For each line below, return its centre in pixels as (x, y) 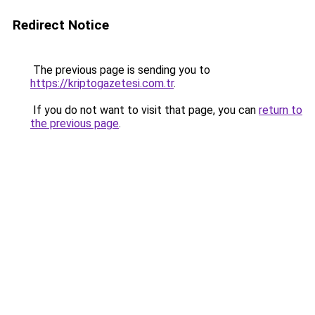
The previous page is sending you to (120, 70)
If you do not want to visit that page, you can (144, 110)
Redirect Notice (61, 25)
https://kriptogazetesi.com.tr (102, 83)
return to (281, 110)
